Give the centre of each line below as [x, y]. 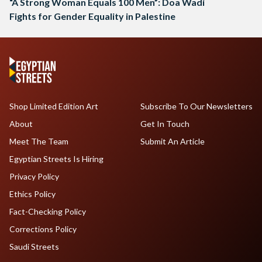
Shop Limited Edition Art [54, 106]
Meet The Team [39, 142]
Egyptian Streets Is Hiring [56, 159]
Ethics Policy [32, 194]
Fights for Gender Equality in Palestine [92, 16]
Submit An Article [172, 142]
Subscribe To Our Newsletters [196, 106]
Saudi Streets [34, 247]
